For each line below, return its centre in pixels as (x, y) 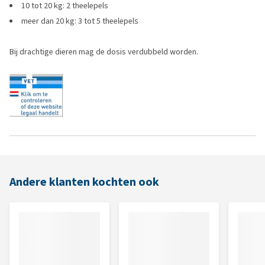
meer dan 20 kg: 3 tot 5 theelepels (80, 21)
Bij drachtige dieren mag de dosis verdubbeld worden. (104, 52)
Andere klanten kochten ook (84, 182)
